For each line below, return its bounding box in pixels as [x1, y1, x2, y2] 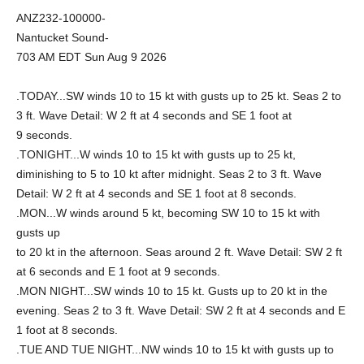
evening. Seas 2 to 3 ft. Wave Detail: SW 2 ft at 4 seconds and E [16, 304, 345, 317]
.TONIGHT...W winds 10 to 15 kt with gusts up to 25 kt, [16, 148, 296, 161]
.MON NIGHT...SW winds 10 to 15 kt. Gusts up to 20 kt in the [16, 284, 327, 297]
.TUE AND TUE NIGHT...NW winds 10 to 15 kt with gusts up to [16, 343, 334, 356]
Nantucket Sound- [16, 31, 109, 44]
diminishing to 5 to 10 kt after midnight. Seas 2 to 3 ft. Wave [16, 167, 322, 180]
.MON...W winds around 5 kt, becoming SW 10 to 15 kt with [16, 206, 320, 219]
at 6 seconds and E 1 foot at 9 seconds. [16, 265, 220, 278]
